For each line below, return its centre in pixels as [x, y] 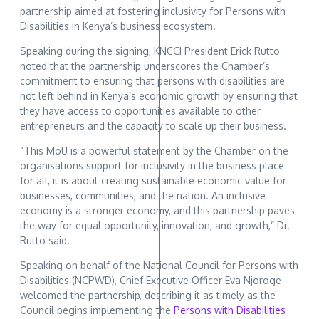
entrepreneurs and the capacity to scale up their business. [153, 125]
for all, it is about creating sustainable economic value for [153, 180]
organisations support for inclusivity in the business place [152, 165]
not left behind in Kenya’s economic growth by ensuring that [159, 95]
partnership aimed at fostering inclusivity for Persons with [153, 11]
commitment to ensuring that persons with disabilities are [152, 80]
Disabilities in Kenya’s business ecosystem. [118, 26]
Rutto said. [45, 240]
